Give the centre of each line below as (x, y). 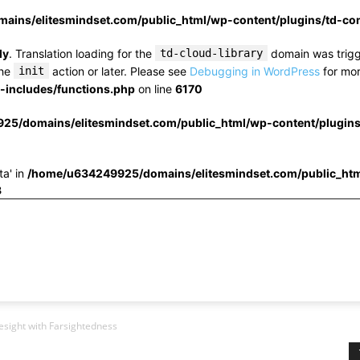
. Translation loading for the (82, 53)
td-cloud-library (211, 53)
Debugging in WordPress (255, 71)
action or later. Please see (119, 71)
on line (155, 89)
